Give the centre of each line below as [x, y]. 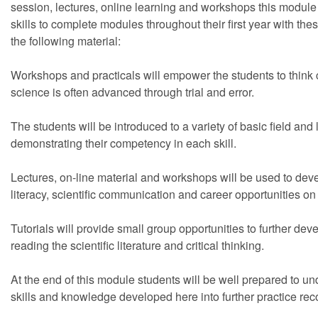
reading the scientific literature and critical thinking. [137, 245]
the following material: [66, 41]
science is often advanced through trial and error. [132, 92]
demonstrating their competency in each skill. [124, 143]
